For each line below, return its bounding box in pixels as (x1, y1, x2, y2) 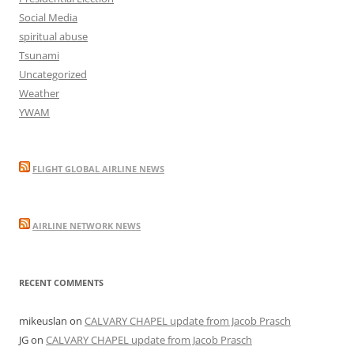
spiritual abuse (19, 28, 88, 43)
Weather (19, 85, 59, 100)
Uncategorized (19, 66, 87, 81)
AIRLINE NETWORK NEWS (32, 219, 141, 232)
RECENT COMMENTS (19, 276, 104, 288)
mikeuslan (19, 313, 67, 328)
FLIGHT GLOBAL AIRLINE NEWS (32, 162, 164, 175)
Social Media (19, 9, 77, 24)
